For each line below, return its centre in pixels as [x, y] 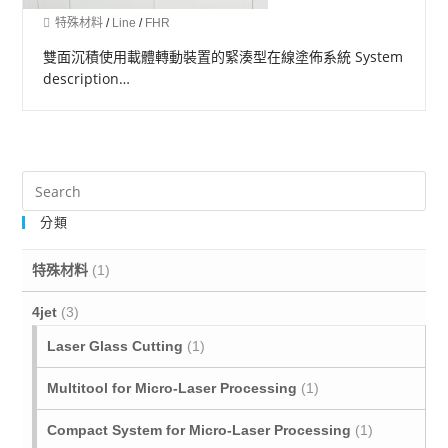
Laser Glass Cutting [115, 346]
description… [87, 78]
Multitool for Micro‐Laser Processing [172, 388]
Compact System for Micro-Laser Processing [199, 430]
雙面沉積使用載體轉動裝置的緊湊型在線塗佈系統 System [223, 56]
